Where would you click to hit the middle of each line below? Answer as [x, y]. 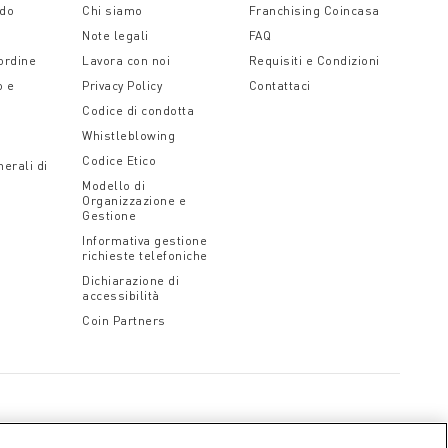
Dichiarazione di [131, 280]
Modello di [114, 185]
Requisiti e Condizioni [314, 60]
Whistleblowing [129, 135]
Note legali [115, 35]
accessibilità [121, 295]
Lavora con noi [126, 60]
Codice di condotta [138, 110]
